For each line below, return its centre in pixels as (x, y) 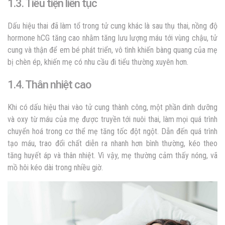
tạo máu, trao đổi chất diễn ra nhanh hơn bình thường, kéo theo (113, 144)
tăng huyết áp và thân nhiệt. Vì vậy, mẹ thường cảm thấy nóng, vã (113, 156)
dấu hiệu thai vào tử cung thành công (88, 107)
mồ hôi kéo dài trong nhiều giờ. (55, 168)
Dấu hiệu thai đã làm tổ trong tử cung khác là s (82, 26)
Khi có (19, 107)
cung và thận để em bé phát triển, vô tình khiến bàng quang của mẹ (113, 50)
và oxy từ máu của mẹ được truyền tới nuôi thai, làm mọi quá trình (113, 120)
